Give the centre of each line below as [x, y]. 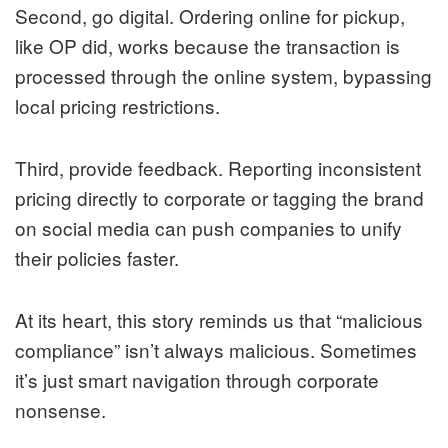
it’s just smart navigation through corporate [197, 380]
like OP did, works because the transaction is [207, 46]
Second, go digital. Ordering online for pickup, [210, 16]
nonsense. [60, 410]
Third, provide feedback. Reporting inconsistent [218, 168]
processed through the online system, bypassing [223, 76]
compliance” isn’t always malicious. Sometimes [216, 350]
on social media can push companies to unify [208, 228]
